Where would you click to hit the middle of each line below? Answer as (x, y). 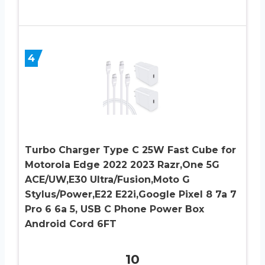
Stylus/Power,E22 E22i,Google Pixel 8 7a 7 (131, 195)
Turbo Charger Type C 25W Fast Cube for (130, 150)
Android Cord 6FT (71, 224)
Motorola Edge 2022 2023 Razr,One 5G (122, 165)
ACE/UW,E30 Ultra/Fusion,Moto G (107, 180)
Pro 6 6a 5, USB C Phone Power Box (114, 209)
